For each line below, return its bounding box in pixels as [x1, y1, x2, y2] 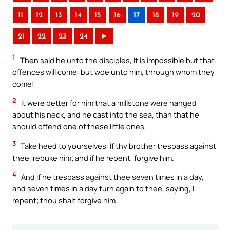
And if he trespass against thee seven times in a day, [20, 171, 204, 182]
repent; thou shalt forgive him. [12, 195, 118, 206]
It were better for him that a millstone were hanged [20, 98, 197, 108]
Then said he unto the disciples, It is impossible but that [18, 54, 215, 65]
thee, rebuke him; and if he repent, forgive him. [12, 152, 174, 163]
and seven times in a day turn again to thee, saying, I [12, 183, 194, 194]
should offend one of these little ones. [12, 121, 146, 132]
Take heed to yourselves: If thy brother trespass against [19, 140, 216, 151]
